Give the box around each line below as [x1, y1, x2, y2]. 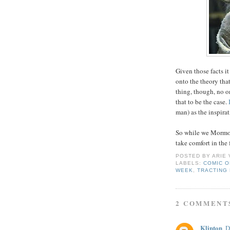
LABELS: [176, 160, 204, 166]
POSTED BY [176, 153, 213, 159]
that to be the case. [176, 97, 228, 106]
